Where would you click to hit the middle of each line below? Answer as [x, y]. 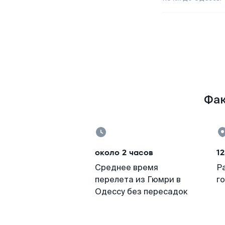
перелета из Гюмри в [138, 180]
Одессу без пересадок [141, 192]
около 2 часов [124, 152]
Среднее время [127, 167]
